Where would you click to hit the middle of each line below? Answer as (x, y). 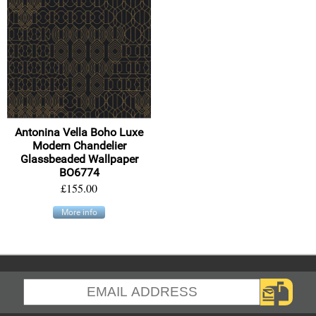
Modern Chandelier (79, 146)
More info (79, 213)
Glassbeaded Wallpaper (79, 159)
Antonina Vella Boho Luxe (79, 133)
